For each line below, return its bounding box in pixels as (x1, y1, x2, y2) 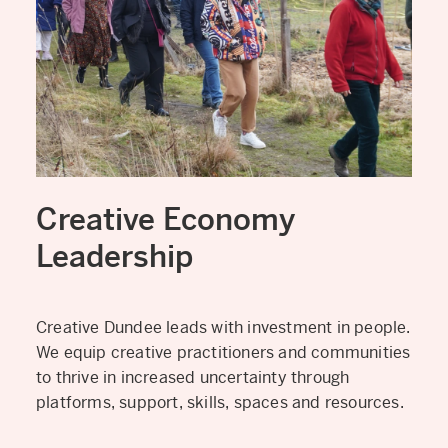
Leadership (36, 237, 193, 275)
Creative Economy (36, 200, 295, 238)
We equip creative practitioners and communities (36, 341, 411, 363)
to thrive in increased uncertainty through (36, 366, 350, 388)
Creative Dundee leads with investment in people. (36, 316, 411, 338)
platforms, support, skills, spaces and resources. (36, 391, 404, 413)
